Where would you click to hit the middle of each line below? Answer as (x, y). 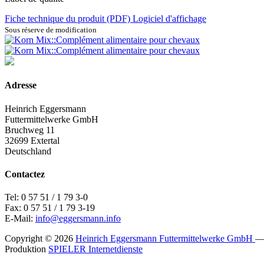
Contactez (25, 174)
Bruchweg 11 (30, 130)
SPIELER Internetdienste (95, 249)
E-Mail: (20, 219)
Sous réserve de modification (51, 30)
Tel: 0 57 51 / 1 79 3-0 (46, 197)
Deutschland (28, 151)
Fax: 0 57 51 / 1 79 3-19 (50, 208)
